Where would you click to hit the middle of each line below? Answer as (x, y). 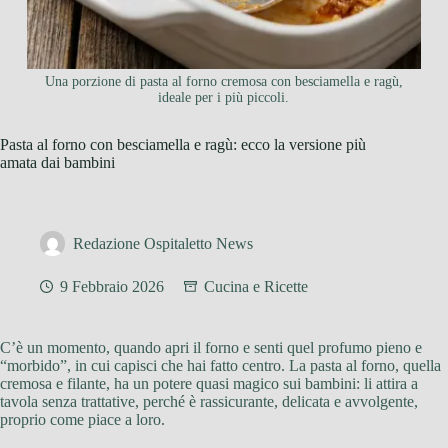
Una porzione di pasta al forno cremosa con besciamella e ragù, (223, 82)
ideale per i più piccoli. (224, 98)
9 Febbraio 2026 (112, 287)
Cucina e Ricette (256, 287)
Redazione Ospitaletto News (163, 244)
